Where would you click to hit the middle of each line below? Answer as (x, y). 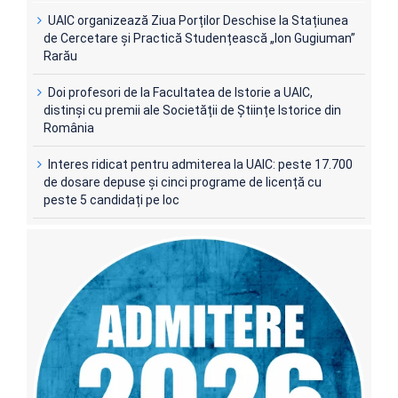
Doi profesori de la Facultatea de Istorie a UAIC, (180, 93)
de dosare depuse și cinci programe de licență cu (183, 183)
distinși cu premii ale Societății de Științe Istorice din (192, 111)
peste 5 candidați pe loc (111, 200)
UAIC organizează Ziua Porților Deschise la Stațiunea (198, 21)
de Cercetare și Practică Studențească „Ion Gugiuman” (199, 39)
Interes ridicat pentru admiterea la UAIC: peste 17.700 (200, 165)
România (69, 128)
